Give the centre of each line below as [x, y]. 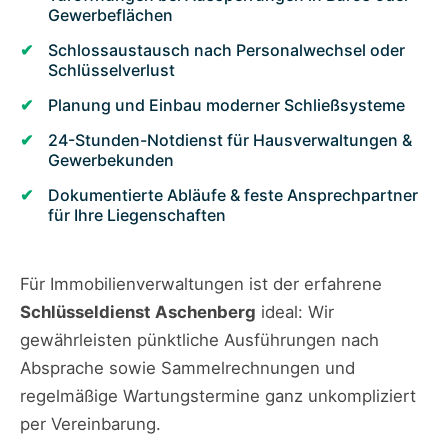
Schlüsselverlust [111, 70]
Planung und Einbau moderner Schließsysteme [226, 105]
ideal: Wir [295, 312]
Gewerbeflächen [110, 15]
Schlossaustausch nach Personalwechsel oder [226, 50]
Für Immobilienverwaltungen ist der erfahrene [201, 284]
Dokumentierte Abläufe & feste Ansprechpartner [233, 195]
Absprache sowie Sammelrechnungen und [187, 368]
